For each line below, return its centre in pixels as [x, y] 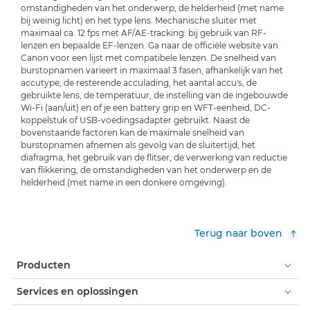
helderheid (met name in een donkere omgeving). [124, 183]
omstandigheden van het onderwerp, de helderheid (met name [152, 8]
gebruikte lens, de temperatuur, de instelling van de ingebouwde [154, 95]
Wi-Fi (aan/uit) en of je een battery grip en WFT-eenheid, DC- [146, 108]
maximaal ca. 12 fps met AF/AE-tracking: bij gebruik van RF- [144, 33]
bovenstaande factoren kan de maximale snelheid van [133, 133]
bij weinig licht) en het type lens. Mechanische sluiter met [139, 21]
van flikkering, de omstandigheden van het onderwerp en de [146, 170]
